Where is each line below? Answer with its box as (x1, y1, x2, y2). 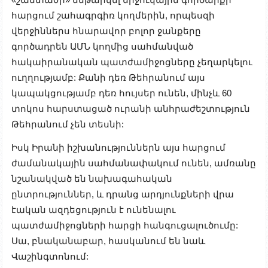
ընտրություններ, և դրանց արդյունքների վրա (11, 188, 234, 199)
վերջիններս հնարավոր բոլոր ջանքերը (11, 26, 201, 36)
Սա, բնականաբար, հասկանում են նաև (11, 235, 205, 246)
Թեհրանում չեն (11, 119, 89, 130)
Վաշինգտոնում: (11, 251, 89, 261)
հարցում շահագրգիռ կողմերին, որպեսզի (11, 10, 215, 21)
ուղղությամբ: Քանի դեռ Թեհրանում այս (11, 72, 205, 83)
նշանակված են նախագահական (11, 173, 172, 184)
